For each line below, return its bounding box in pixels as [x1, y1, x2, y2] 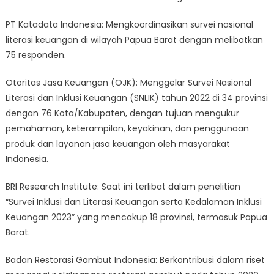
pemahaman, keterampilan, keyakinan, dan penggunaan [5, 122, 249, 135]
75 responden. [5, 49, 66, 62]
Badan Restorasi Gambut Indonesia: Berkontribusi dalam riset [5, 254, 265, 267]
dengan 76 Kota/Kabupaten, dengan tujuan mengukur [5, 107, 239, 120]
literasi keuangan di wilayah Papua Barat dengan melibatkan [5, 34, 263, 46]
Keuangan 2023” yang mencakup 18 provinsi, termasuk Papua [5, 211, 267, 224]
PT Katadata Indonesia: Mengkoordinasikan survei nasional [5, 18, 253, 31]
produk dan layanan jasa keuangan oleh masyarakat [5, 138, 230, 150]
